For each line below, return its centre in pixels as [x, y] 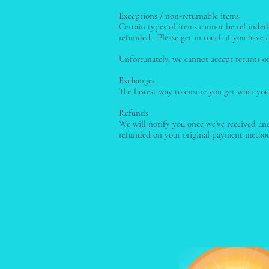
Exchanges [137, 80]
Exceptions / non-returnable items [179, 16]
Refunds [134, 113]
